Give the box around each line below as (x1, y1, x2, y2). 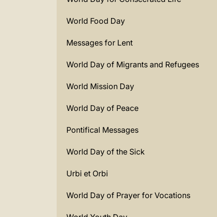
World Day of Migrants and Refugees (66, 60, 199, 69)
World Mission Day (66, 81, 134, 91)
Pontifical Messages (66, 125, 139, 135)
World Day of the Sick (66, 147, 145, 156)
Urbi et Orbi (66, 169, 108, 178)
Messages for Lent (66, 38, 133, 47)
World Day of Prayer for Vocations (66, 190, 190, 200)
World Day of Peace (66, 103, 139, 113)
